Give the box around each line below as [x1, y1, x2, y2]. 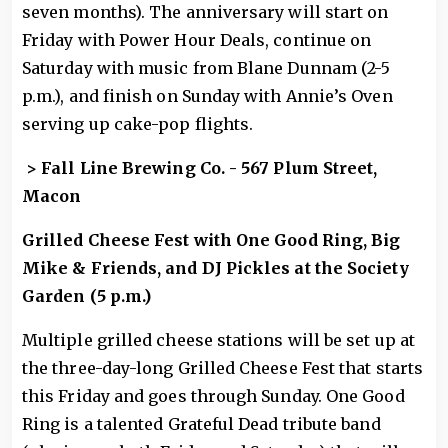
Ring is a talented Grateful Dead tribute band [22, 413, 381, 434]
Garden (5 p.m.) [22, 285, 152, 306]
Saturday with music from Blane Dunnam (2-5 [22, 57, 391, 78]
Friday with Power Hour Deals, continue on [22, 29, 372, 50]
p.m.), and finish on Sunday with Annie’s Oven [22, 85, 393, 106]
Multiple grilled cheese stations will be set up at [22, 329, 415, 350]
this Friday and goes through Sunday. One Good [22, 385, 405, 406]
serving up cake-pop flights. [22, 113, 254, 134]
